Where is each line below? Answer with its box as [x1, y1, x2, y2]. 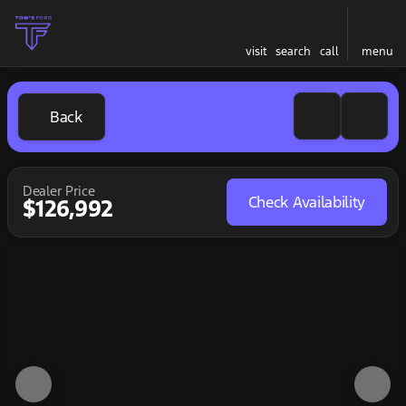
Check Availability [247, 192, 365, 212]
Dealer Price [23, 182, 95, 199]
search [275, 43, 311, 59]
